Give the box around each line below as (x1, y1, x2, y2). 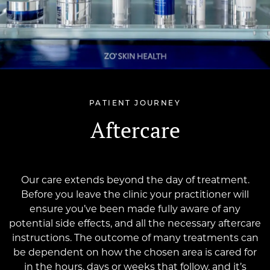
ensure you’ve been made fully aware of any (30, 205, 240, 215)
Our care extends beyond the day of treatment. (20, 176, 250, 186)
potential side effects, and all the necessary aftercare (9, 219, 261, 230)
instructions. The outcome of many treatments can (11, 234, 259, 244)
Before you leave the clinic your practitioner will (21, 190, 249, 201)
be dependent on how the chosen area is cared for (13, 248, 257, 259)
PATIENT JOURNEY (89, 100, 181, 108)
